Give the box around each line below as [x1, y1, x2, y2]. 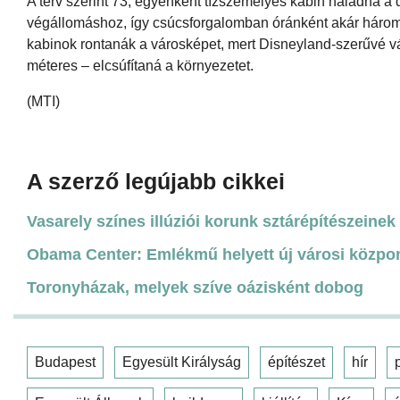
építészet [268, 354, 325, 370]
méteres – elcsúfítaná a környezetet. [27, 57, 254, 73]
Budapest [35, 354, 96, 370]
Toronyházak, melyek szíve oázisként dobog [27, 278, 363, 296]
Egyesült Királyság [122, 354, 241, 370]
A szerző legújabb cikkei [27, 168, 285, 194]
